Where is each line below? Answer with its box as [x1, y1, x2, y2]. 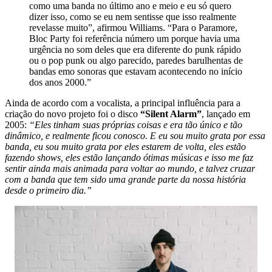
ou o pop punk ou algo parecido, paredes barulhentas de [29, 55, 243, 66]
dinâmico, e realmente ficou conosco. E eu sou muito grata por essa [5, 131, 265, 141]
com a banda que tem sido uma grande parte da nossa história [5, 174, 246, 185]
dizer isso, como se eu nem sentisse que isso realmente [29, 12, 236, 22]
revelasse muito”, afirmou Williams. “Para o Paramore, [29, 22, 237, 33]
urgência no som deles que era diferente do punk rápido [29, 44, 241, 55]
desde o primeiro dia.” [5, 185, 92, 195]
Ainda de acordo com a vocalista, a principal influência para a [5, 98, 240, 108]
